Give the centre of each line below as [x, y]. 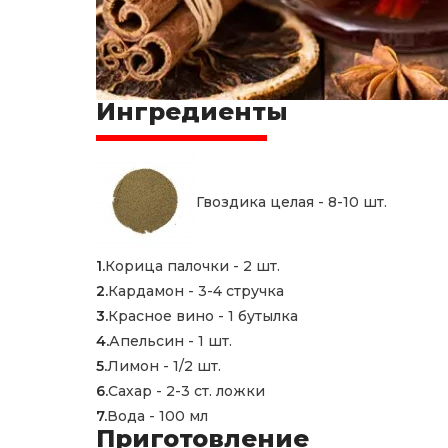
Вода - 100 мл [157, 416]
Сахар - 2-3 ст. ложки [186, 391]
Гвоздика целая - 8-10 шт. [291, 202]
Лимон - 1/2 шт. [164, 366]
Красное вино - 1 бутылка [203, 316]
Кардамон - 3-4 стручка [196, 291]
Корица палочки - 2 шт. [192, 266]
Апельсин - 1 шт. [170, 341]
